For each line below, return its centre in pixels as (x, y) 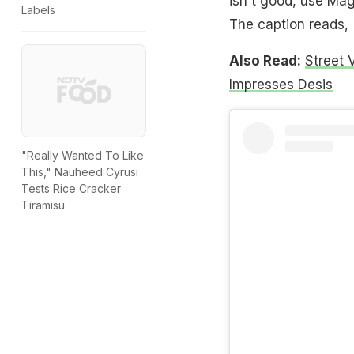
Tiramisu (43, 205)
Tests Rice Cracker (71, 189)
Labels (38, 10)
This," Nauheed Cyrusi (80, 172)
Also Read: (265, 60)
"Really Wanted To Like (83, 156)
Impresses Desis (281, 84)
